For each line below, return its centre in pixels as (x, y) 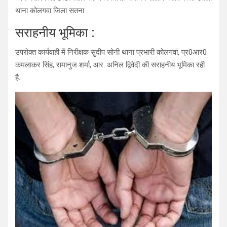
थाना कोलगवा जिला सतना (50, 11)
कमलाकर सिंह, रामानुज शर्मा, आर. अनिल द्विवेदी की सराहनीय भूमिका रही (110, 65)
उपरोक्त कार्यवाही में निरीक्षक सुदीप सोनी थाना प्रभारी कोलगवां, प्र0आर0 (111, 52)
